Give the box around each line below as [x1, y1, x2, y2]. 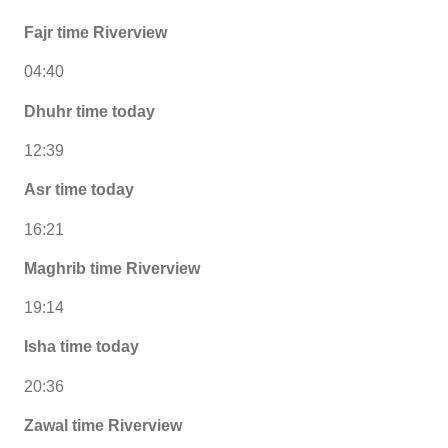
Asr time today [24, 181, 134, 199]
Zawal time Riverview [24, 416, 182, 434]
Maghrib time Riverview [24, 259, 200, 277]
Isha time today [24, 338, 139, 356]
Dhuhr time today [24, 102, 155, 120]
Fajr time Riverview [24, 24, 167, 42]
